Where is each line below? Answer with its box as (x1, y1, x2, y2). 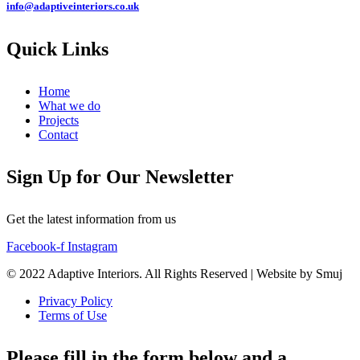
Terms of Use (39, 308, 107, 322)
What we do (39, 98, 100, 112)
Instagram (67, 239, 117, 253)
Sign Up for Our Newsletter (6, 166, 234, 187)
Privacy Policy (39, 293, 112, 308)
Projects (39, 112, 79, 127)
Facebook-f (6, 239, 64, 253)
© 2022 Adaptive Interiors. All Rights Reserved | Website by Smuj (6, 266, 342, 280)
